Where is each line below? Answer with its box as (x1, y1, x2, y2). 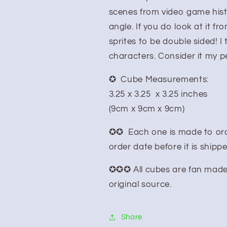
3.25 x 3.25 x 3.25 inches (108, 89, 210, 99)
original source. (108, 180, 172, 190)
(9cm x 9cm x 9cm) (108, 104, 185, 113)
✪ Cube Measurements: (108, 74, 209, 84)
